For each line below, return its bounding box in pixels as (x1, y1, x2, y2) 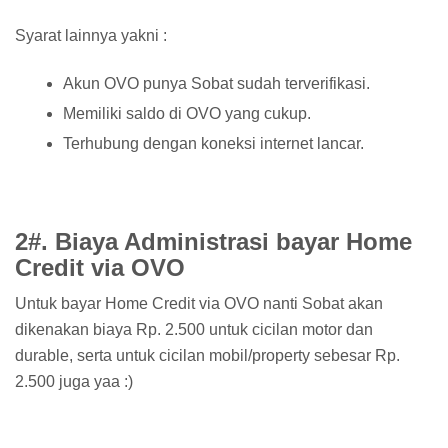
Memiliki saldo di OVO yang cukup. (63, 105, 311, 123)
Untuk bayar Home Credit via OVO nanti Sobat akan (15, 294, 383, 312)
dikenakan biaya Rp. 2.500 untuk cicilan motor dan (15, 320, 373, 338)
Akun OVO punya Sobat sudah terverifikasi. (63, 75, 370, 93)
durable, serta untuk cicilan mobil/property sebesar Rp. (15, 346, 400, 364)
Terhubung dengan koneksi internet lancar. (63, 135, 364, 153)
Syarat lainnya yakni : (15, 27, 167, 45)
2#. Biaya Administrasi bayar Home (15, 228, 412, 256)
